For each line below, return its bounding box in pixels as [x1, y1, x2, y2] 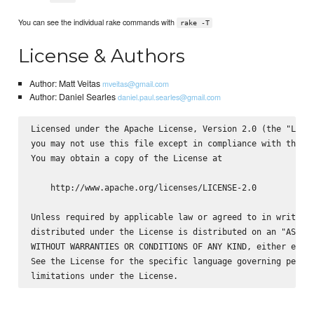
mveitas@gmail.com [102, 78, 169, 90]
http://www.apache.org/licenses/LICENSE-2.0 [30, 182, 257, 193]
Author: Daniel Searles [29, 90, 118, 104]
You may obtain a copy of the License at [30, 152, 222, 163]
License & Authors [18, 43, 186, 67]
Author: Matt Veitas [29, 77, 102, 90]
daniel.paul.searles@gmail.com [117, 91, 221, 103]
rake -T [179, 18, 210, 27]
